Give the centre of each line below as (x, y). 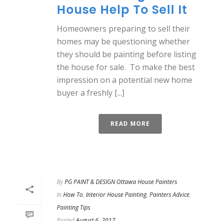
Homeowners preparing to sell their (123, 29)
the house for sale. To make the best (126, 67)
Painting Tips (74, 207)
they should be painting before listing (127, 54)
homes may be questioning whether (123, 41)
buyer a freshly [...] (91, 93)
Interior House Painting (116, 195)
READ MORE (130, 124)
